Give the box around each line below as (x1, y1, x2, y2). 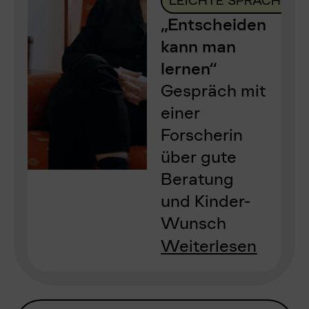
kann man (161, 36, 237, 57)
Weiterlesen (161, 235, 257, 257)
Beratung (161, 168, 235, 190)
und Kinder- (161, 190, 251, 212)
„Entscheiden (161, 14, 267, 35)
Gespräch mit (161, 80, 266, 101)
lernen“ (161, 58, 217, 79)
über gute (161, 146, 237, 168)
